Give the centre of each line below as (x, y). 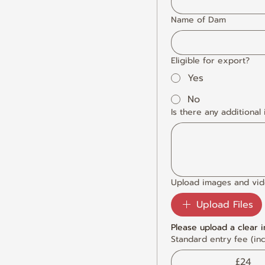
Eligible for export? (210, 61)
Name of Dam (198, 20)
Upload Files (225, 205)
